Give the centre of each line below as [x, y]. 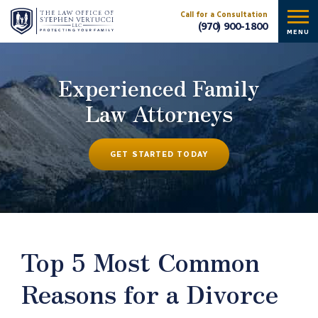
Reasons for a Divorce [150, 293]
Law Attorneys [159, 113]
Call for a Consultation [224, 15]
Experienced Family [159, 87]
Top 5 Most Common [141, 261]
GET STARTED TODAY [159, 154]
